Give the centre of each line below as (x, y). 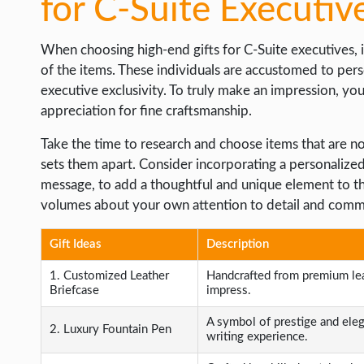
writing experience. (257, 337)
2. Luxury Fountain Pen (110, 329)
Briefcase (74, 290)
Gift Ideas (76, 244)
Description (238, 244)
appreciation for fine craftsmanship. (146, 111)
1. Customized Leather (109, 276)
